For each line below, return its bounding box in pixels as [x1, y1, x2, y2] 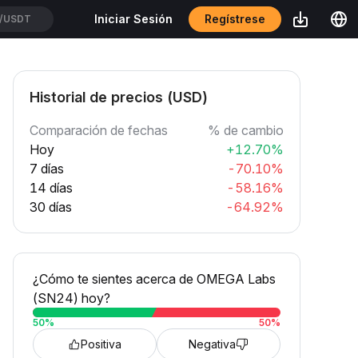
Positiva [81, 337, 121, 351]
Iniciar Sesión [94, 12, 173, 26]
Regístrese [202, 11, 268, 26]
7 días [30, 161, 64, 177]
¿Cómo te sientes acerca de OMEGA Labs [33, 271, 276, 287]
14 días [30, 180, 73, 196]
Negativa [189, 337, 236, 351]
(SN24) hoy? [33, 290, 110, 306]
